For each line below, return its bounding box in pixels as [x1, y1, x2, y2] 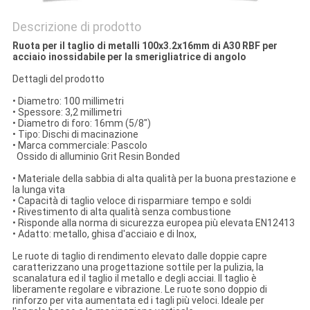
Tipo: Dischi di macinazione [15, 129, 138, 140]
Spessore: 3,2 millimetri [15, 107, 122, 118]
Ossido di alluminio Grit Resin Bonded [12, 151, 180, 163]
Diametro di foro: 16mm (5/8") [15, 118, 151, 129]
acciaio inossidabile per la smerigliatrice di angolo [12, 51, 246, 63]
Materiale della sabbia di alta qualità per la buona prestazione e [15, 173, 296, 185]
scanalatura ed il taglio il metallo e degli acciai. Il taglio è [12, 273, 257, 284]
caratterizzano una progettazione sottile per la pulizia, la [12, 262, 264, 273]
